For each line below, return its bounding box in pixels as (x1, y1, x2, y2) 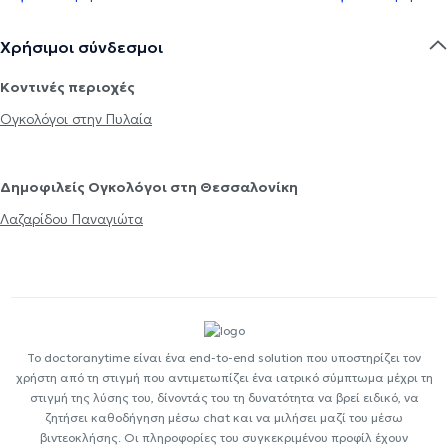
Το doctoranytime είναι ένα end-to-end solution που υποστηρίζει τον (27, 350, 421, 366)
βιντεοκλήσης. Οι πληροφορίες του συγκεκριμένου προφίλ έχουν (40, 430, 408, 446)
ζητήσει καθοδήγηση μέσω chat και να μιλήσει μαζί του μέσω (45, 410, 403, 426)
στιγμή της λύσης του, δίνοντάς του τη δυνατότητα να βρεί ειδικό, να (29, 390, 419, 406)
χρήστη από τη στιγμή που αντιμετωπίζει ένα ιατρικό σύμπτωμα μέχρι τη (15, 370, 433, 386)
